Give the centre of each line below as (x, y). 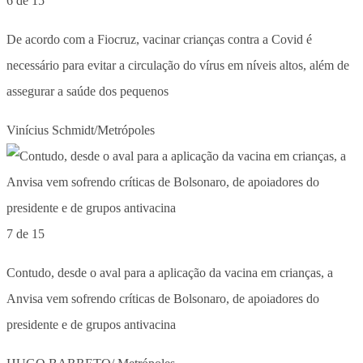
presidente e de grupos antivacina (91, 324)
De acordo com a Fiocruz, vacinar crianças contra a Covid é (159, 39)
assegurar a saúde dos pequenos (88, 91)
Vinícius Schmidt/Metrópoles (81, 130)
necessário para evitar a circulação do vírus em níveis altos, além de (178, 65)
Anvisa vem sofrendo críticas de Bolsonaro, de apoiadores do (163, 298)
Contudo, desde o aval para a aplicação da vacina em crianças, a (170, 272)
